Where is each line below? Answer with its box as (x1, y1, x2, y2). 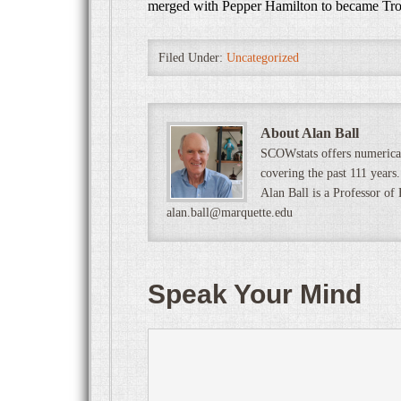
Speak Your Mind (148, 278, 362, 309)
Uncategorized (226, 50, 299, 64)
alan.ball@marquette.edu (166, 205, 293, 219)
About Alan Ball (260, 124, 359, 141)
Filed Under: (158, 50, 226, 64)
